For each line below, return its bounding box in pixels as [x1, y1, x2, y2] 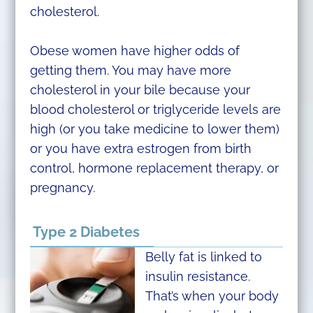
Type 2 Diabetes [32, 224, 140, 241]
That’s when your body [145, 289, 279, 304]
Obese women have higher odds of [29, 43, 240, 59]
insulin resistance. [145, 269, 250, 284]
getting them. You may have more [29, 63, 231, 78]
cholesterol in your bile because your [29, 82, 250, 98]
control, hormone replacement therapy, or [29, 161, 279, 176]
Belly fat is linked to [145, 249, 262, 265]
